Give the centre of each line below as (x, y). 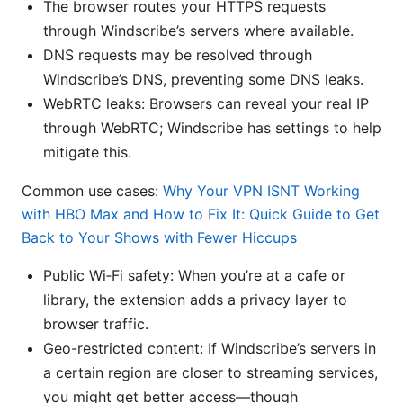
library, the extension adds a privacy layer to (195, 300)
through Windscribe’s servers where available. (198, 31)
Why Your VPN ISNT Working (261, 191)
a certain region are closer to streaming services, (210, 373)
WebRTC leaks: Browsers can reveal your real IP (206, 104)
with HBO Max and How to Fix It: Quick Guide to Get (201, 215)
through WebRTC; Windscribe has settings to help (212, 128)
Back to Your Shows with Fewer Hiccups (159, 238)
